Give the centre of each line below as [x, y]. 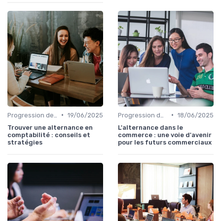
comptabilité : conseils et [49, 135]
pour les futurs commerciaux [165, 142]
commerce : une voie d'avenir [165, 135]
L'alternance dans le [150, 127]
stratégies [25, 142]
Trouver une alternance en [50, 127]
